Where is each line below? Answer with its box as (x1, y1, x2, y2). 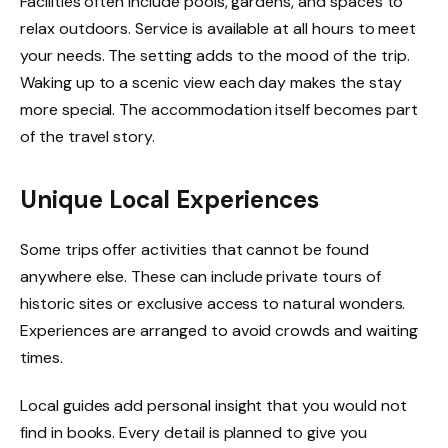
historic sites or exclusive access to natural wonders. (20, 293, 406, 315)
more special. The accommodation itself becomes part (20, 98, 418, 120)
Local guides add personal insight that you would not (20, 394, 407, 416)
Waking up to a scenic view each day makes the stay (20, 71, 402, 93)
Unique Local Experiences (20, 184, 319, 216)
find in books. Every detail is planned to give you (20, 421, 367, 443)
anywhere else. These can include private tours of (20, 266, 381, 288)
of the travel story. (20, 125, 156, 147)
